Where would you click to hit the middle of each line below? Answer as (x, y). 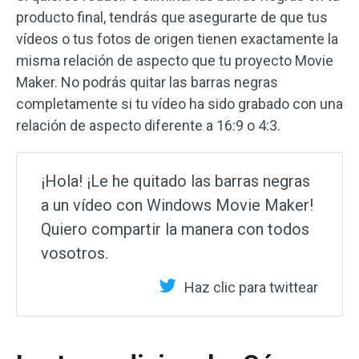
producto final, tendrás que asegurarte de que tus (172, 17)
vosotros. (75, 253)
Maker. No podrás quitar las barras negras (147, 82)
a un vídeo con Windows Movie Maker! (177, 205)
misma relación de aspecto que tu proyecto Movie (175, 60)
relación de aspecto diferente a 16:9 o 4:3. (148, 125)
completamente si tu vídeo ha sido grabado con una (179, 103)
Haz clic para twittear (251, 287)
